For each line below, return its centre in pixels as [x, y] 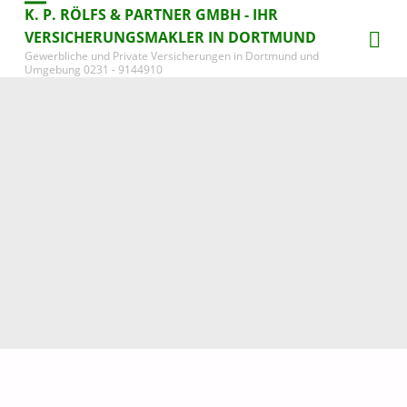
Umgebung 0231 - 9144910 [94, 70]
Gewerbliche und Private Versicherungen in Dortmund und [172, 56]
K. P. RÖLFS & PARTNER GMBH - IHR [151, 15]
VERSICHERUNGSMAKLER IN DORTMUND [170, 38]
